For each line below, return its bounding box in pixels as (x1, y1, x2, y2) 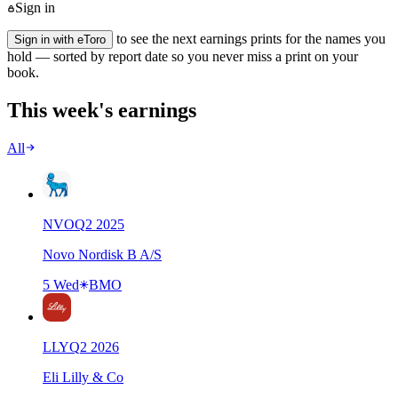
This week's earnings (7, 98, 196, 122)
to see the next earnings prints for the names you (113, 30, 386, 46)
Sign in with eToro (14, 32, 106, 46)
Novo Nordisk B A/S (43, 246, 162, 262)
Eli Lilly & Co (43, 369, 123, 385)
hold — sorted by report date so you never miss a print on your (7, 48, 358, 64)
